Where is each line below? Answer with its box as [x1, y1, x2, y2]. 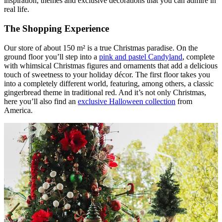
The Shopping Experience [4, 23, 109, 34]
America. [4, 106, 33, 114]
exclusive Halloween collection [78, 97, 175, 106]
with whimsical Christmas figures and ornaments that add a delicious [4, 61, 218, 70]
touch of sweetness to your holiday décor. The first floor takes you [4, 70, 210, 79]
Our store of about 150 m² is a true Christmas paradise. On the [4, 43, 198, 52]
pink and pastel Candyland [99, 52, 182, 61]
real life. [4, 5, 29, 14]
